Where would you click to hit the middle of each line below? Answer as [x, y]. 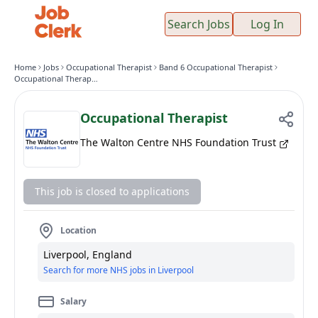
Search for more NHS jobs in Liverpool [119, 270]
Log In [267, 24]
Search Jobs [199, 24]
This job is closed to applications [112, 191]
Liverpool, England [88, 254]
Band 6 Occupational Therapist [216, 67]
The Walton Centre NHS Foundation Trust [178, 142]
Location [78, 230]
